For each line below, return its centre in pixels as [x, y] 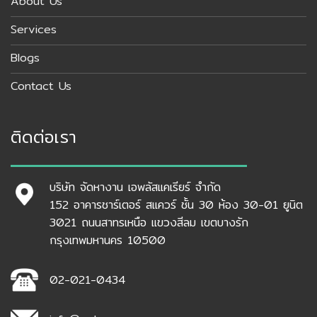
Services [34, 29]
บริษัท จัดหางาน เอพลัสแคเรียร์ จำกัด [135, 187]
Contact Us [41, 86]
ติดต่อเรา [44, 137]
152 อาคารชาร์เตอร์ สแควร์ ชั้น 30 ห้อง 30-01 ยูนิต [176, 204]
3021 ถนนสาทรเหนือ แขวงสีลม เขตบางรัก [149, 222]
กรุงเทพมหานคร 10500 [108, 240]
